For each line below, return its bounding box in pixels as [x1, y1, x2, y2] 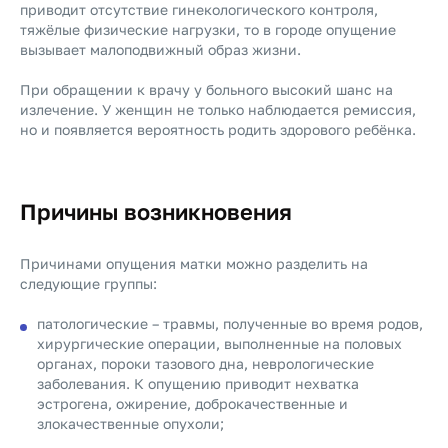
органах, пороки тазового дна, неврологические [37, 355, 374, 372]
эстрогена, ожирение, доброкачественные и [37, 395, 348, 412]
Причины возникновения [20, 198, 292, 225]
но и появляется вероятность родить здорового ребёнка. [20, 121, 416, 138]
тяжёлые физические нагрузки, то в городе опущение [20, 21, 396, 38]
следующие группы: [20, 275, 157, 292]
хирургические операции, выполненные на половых [37, 335, 402, 352]
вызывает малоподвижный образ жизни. [20, 41, 301, 58]
